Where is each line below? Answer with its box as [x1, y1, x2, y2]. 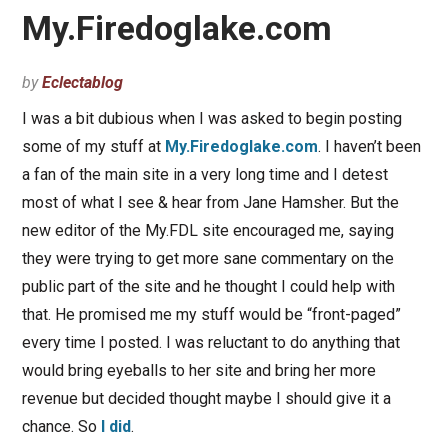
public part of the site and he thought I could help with [21, 277, 395, 297]
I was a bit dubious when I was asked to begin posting [21, 109, 402, 129]
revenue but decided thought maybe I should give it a [21, 389, 391, 409]
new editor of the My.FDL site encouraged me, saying [21, 221, 394, 241]
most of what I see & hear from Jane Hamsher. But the [21, 193, 399, 213]
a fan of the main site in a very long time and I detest [21, 165, 388, 185]
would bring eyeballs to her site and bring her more [21, 361, 376, 381]
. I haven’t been [317, 137, 421, 157]
